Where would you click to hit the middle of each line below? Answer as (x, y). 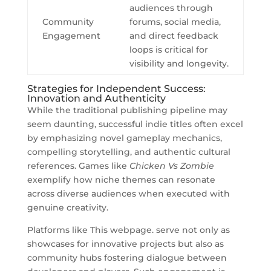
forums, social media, (175, 21)
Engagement (71, 35)
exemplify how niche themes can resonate (121, 179)
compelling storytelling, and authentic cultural (129, 152)
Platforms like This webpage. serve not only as (128, 230)
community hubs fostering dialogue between (127, 257)
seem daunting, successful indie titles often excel (135, 124)
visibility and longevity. (179, 63)
